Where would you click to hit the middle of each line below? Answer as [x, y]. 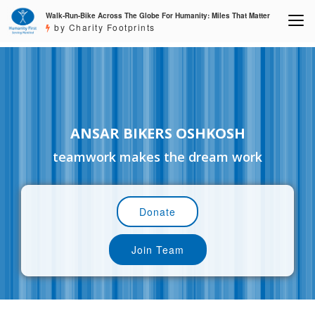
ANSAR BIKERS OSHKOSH [157, 134]
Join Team [157, 250]
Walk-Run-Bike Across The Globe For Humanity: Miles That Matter [158, 15]
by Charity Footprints [103, 27]
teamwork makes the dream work [157, 157]
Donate [157, 212]
